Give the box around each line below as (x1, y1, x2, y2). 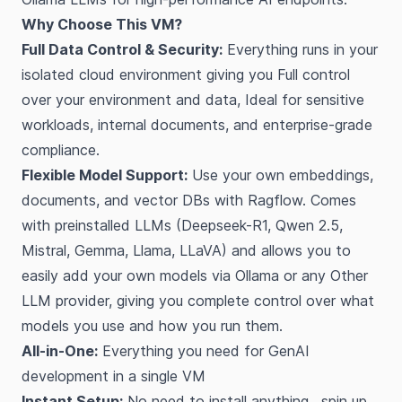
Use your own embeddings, (188, 166, 373, 184)
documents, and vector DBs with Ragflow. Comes (22, 191, 356, 209)
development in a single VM (22, 367, 205, 385)
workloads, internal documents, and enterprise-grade (22, 116, 372, 134)
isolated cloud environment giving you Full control (22, 66, 350, 83)
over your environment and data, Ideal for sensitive (22, 91, 364, 109)
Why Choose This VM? (22, 15, 182, 33)
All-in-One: (22, 342, 98, 360)
